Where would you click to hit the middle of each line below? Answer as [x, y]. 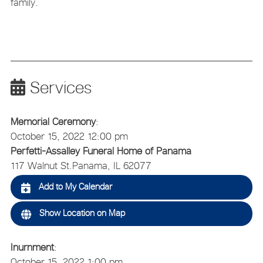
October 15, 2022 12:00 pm [69, 136]
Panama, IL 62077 [112, 166]
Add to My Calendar [74, 187]
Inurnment [32, 247]
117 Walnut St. [41, 166]
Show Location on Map [81, 213]
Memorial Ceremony [53, 122]
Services [58, 88]
